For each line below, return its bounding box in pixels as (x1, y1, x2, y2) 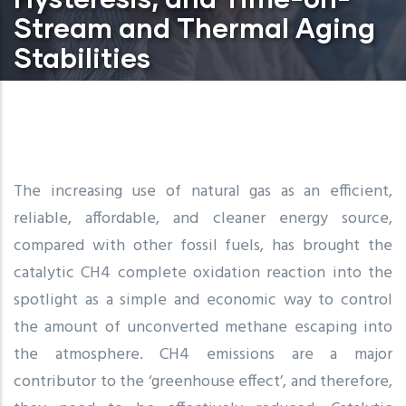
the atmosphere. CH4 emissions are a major (14, 341, 392, 368)
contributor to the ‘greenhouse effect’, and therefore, (14, 368, 392, 395)
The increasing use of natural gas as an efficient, (14, 178, 392, 205)
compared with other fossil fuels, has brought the (14, 232, 392, 259)
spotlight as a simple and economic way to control (14, 286, 392, 314)
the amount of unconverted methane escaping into (14, 314, 392, 341)
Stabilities (14, 40, 150, 73)
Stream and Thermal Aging (14, 10, 375, 43)
